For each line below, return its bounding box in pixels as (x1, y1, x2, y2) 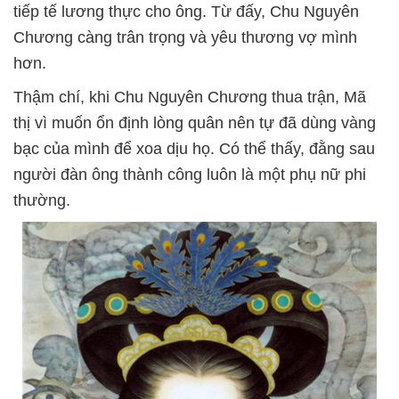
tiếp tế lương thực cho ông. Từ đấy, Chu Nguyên (13, 2, 359, 20)
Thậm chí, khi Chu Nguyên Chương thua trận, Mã (13, 87, 366, 106)
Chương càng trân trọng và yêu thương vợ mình (13, 28, 357, 46)
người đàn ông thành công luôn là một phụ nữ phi (13, 165, 366, 183)
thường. (13, 191, 70, 209)
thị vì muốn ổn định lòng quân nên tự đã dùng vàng (13, 113, 376, 132)
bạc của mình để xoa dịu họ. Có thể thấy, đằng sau (13, 139, 375, 158)
